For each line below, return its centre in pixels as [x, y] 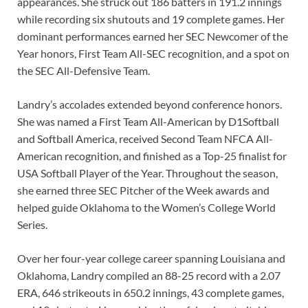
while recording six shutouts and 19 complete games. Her [151, 19]
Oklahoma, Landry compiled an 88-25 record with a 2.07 [149, 275]
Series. [32, 224]
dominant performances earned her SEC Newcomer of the [153, 36]
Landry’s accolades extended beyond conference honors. [150, 104]
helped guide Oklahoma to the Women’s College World [146, 207]
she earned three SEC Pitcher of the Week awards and [143, 190]
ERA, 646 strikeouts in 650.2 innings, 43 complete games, [151, 292]
